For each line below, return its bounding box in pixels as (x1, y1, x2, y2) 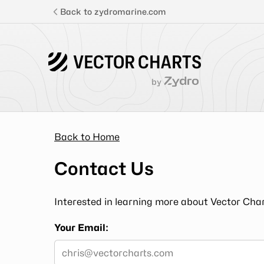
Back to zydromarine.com (60, 6, 166, 16)
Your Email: (54, 222, 108, 233)
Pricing (12, 122, 62, 139)
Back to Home (54, 131, 120, 143)
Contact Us (54, 158, 154, 179)
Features (12, 84, 75, 101)
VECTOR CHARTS (73, 51, 202, 72)
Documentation (12, 237, 121, 254)
